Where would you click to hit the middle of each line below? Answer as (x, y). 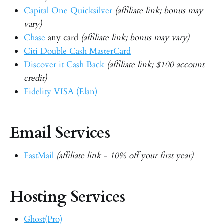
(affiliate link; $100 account (156, 64)
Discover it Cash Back (64, 64)
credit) (35, 78)
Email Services (60, 133)
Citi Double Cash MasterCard (77, 51)
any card (63, 37)
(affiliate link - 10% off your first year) (125, 155)
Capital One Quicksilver (68, 10)
